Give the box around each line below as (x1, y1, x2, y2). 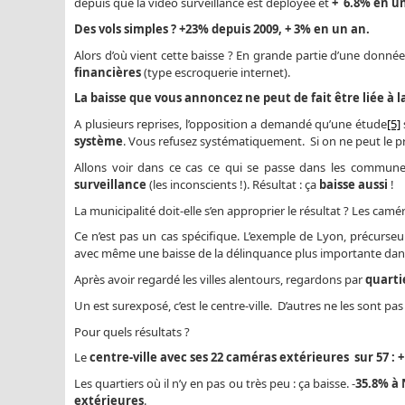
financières (74, 63, 141, 80)
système (74, 133, 123, 149)
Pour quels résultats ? (74, 323, 190, 340)
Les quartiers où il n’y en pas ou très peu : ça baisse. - (74, 375, 356, 391)
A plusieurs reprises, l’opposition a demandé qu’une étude (74, 116, 387, 132)
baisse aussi (319, 175, 388, 193)
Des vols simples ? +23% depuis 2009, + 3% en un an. (74, 20, 370, 37)
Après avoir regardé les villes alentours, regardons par (74, 271, 365, 287)
